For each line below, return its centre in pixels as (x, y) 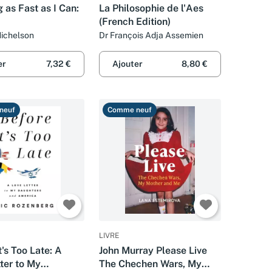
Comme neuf (130, 110)
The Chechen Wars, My (150, 263)
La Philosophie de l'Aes (151, 8)
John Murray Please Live (153, 250)
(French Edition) (135, 21)
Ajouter (127, 63)
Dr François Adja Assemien (151, 35)
